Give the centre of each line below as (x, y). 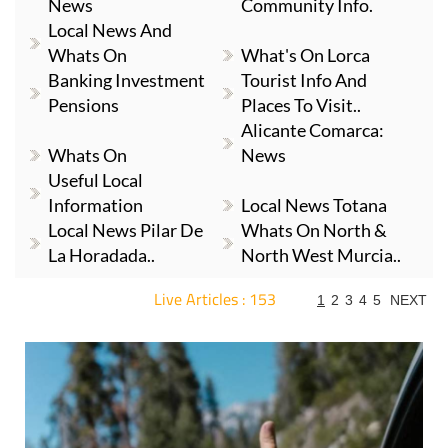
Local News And (110, 30)
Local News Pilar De (125, 230)
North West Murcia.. (321, 255)
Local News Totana (314, 205)
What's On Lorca (306, 55)
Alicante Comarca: (313, 130)
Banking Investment (126, 80)
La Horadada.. (101, 255)
